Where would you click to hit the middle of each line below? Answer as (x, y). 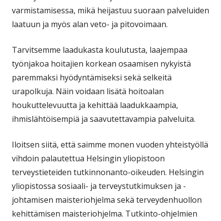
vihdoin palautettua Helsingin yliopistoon (88, 158)
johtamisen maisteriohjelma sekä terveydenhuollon (107, 200)
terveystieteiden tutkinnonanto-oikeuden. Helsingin (108, 172)
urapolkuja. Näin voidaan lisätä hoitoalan (88, 91)
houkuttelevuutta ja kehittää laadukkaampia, (95, 105)
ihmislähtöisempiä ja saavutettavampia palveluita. (104, 119)
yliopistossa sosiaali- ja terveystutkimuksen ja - (99, 186)
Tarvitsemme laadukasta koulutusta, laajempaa (100, 50)
